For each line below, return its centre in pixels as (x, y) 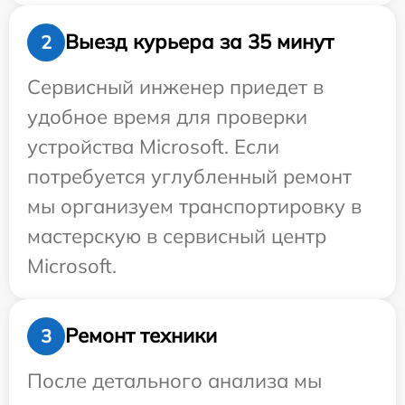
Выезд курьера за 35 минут (199, 42)
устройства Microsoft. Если (153, 146)
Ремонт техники (141, 336)
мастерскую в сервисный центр (177, 235)
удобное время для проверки (167, 116)
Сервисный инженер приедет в (175, 86)
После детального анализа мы (174, 380)
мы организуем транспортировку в (194, 206)
